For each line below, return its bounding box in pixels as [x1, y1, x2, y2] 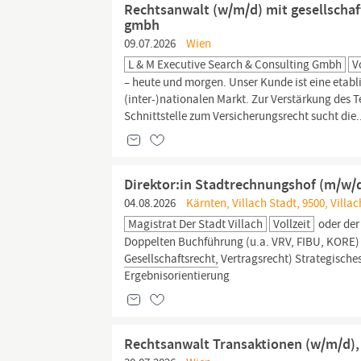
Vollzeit [273, 216, 311, 232]
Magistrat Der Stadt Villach [128, 216, 263, 232]
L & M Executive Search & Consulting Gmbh [128, 56, 342, 73]
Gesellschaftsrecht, [124, 251, 219, 267]
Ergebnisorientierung [124, 268, 230, 284]
